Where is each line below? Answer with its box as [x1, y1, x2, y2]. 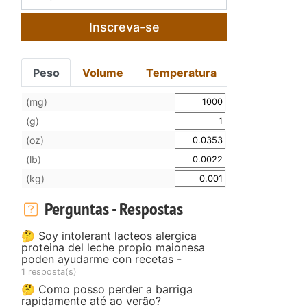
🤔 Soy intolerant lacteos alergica [21, 228, 197, 243]
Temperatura [145, 65, 217, 79]
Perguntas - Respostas [40, 197, 183, 220]
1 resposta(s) [21, 266, 77, 277]
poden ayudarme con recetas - [21, 251, 182, 266]
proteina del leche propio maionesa [21, 240, 205, 254]
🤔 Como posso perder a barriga [21, 282, 193, 296]
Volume [82, 65, 124, 79]
